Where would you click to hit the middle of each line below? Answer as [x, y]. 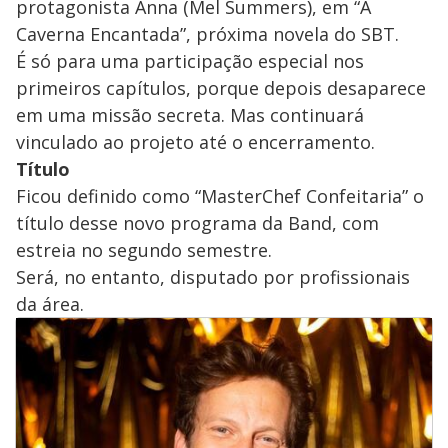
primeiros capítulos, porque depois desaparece [221, 88]
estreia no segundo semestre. [144, 250]
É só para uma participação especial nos [190, 61]
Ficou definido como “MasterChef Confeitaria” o [220, 196]
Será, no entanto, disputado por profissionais [213, 277]
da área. [50, 304]
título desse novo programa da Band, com [197, 223]
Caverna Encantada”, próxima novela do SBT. [207, 34]
